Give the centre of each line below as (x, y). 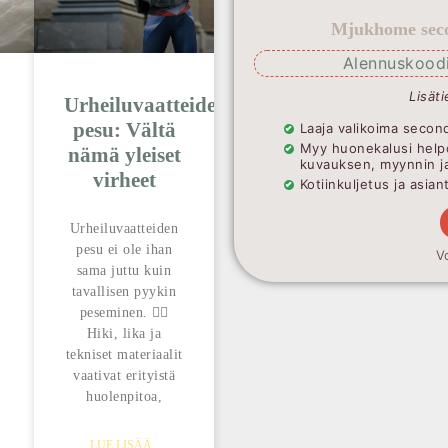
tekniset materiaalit (124, 355)
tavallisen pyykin (124, 292)
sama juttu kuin (124, 271)
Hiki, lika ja (124, 334)
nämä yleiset (124, 155)
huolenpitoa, (124, 397)
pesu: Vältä (124, 130)
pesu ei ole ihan (124, 250)
